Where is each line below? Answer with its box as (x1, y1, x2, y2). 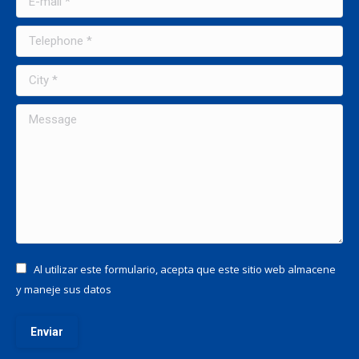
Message (16, 104, 63, 119)
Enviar (30, 325, 63, 338)
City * (16, 65, 45, 80)
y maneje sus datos (16, 282, 111, 296)
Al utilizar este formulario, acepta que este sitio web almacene (34, 262, 336, 276)
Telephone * (16, 26, 81, 41)
